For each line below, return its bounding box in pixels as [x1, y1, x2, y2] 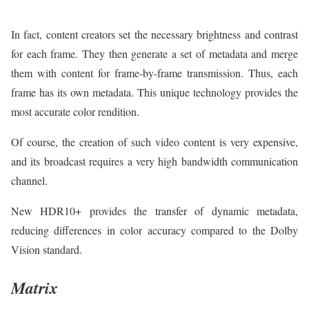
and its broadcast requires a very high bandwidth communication [11, 154, 298, 169]
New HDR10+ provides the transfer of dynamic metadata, [11, 203, 298, 219]
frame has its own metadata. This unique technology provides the [11, 85, 298, 100]
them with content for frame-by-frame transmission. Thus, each [11, 66, 298, 81]
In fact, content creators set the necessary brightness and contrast [11, 27, 298, 42]
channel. [11, 173, 48, 188]
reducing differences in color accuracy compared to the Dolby [11, 223, 298, 238]
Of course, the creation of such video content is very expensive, [11, 134, 298, 150]
